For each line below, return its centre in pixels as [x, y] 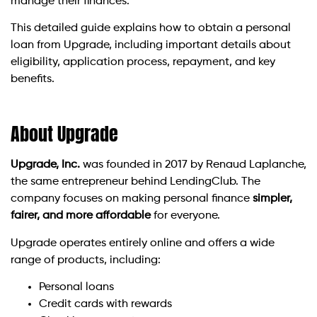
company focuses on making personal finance [132, 199]
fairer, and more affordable [81, 216]
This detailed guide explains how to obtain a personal [151, 29]
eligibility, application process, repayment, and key [143, 63]
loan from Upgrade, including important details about [151, 46]
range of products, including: [86, 260]
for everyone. [185, 216]
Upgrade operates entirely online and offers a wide [143, 243]
